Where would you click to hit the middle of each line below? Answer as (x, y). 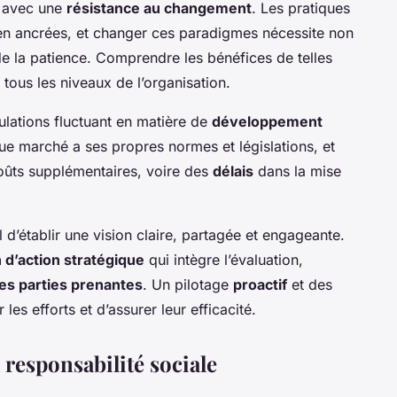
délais (233, 171)
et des (310, 284)
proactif (260, 284)
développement (267, 121)
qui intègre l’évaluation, (224, 259)
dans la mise (297, 171)
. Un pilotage (188, 284)
